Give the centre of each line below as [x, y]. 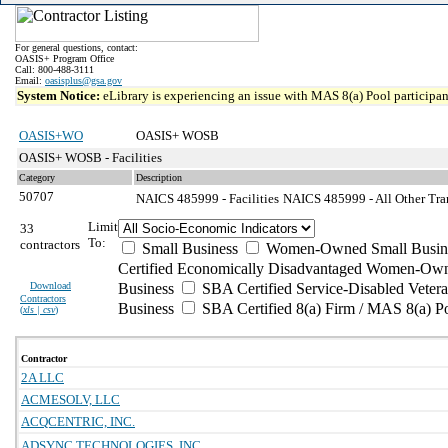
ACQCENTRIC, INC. [78, 421]
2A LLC [42, 377]
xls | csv [39, 309]
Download [50, 285]
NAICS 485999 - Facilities [207, 198]
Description [159, 177]
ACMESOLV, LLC [70, 399]
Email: [30, 80]
